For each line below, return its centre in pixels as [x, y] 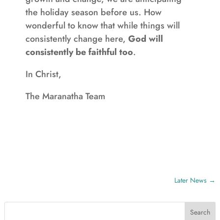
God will [145, 39]
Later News [191, 180]
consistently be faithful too [79, 52]
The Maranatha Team [65, 96]
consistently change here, [77, 39]
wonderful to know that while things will [102, 26]
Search [200, 212]
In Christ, [43, 74]
